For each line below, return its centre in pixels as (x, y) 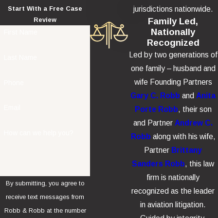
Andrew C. (194, 123)
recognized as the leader (173, 191)
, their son (195, 109)
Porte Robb (156, 109)
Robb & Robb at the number (45, 210)
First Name (20, 32)
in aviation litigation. (173, 204)
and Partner (154, 123)
